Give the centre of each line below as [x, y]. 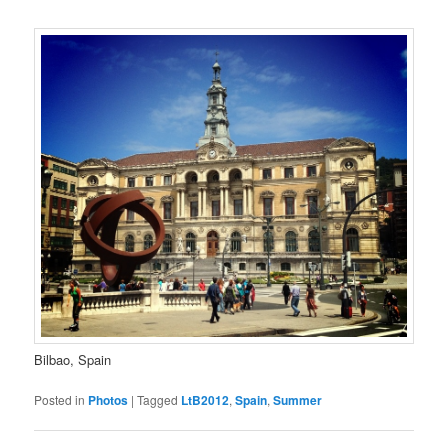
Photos [108, 399]
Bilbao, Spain [73, 359]
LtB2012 [205, 399]
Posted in [60, 399]
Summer [298, 399]
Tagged [158, 399]
